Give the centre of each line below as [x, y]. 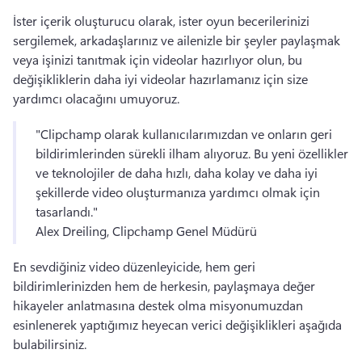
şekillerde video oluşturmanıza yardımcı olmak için [178, 192]
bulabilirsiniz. [50, 344]
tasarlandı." [68, 211]
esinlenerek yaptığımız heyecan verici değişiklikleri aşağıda [177, 324]
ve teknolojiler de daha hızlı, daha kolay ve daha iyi [177, 173]
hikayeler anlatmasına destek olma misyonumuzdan [158, 305]
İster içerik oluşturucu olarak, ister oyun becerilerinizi [161, 21]
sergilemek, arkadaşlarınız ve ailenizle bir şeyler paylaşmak [177, 40]
